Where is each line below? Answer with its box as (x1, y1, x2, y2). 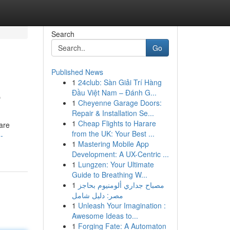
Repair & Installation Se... (71, 108, 154, 118)
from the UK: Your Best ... (71, 128, 155, 139)
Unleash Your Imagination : (78, 200, 166, 210)
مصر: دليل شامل (71, 190, 123, 200)
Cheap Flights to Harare (78, 118, 156, 128)
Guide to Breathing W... (71, 169, 147, 180)
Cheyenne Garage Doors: (78, 98, 162, 108)
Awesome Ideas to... (71, 210, 138, 221)
